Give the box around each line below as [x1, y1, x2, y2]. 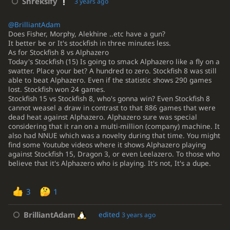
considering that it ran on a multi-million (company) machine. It [8, 122, 220, 131]
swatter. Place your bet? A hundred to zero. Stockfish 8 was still [8, 66, 217, 76]
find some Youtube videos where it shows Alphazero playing [8, 140, 206, 150]
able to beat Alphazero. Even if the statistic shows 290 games [8, 75, 212, 85]
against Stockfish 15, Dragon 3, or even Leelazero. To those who [8, 149, 220, 159]
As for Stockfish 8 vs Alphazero [8, 48, 109, 57]
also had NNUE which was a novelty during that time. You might [8, 131, 220, 141]
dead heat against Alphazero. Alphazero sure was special [8, 112, 197, 122]
